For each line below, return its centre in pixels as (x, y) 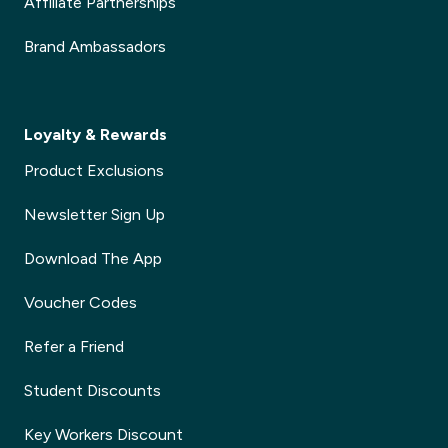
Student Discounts (92, 390)
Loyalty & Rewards (95, 134)
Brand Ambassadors (95, 46)
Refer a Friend (74, 346)
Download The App (93, 258)
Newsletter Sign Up (94, 214)
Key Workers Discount (103, 434)
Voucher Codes (80, 302)
